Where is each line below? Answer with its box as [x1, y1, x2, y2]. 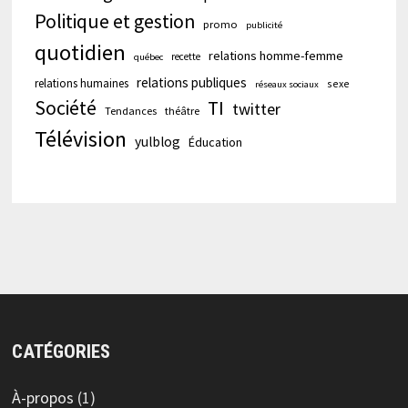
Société [34, 95, 97, 120]
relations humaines [34, 75, 128, 90]
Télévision [34, 124, 127, 153]
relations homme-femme [208, 46, 343, 64]
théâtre [164, 103, 199, 117]
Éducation [188, 133, 242, 150]
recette [170, 49, 200, 63]
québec [133, 50, 163, 63]
